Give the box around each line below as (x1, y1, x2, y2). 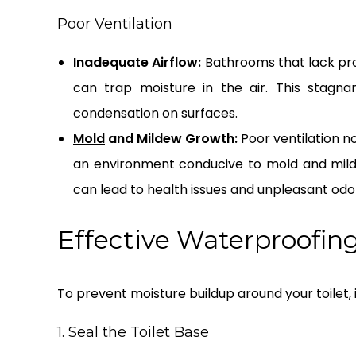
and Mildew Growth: (105, 130, 238, 149)
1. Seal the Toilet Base (57, 323, 209, 342)
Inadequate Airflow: (73, 53, 202, 72)
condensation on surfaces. (73, 104, 238, 123)
